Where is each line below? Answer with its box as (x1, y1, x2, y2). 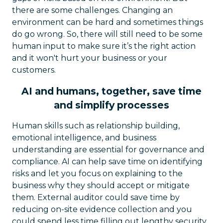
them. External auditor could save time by (12, 193, 180, 202)
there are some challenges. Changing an (12, 5, 173, 15)
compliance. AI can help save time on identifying (12, 157, 203, 166)
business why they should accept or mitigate (12, 181, 190, 190)
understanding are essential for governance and (12, 145, 205, 154)
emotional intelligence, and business (12, 133, 156, 142)
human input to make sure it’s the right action (12, 41, 196, 51)
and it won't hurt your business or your (12, 53, 167, 63)
